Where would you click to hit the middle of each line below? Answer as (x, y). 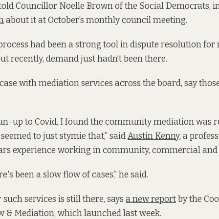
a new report (151, 199)
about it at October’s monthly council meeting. (96, 20)
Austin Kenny (153, 136)
